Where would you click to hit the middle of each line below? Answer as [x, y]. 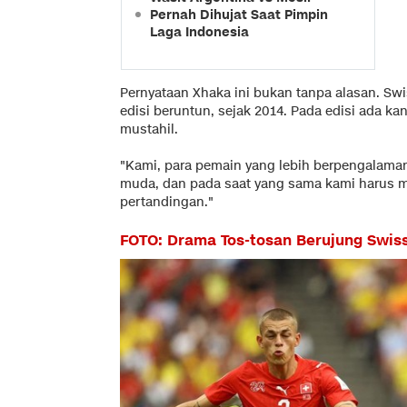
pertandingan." [169, 202]
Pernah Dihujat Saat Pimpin [239, 15]
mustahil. [149, 129]
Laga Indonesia [199, 32]
